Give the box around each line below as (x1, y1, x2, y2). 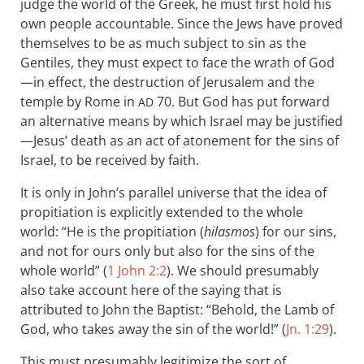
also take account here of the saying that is (20, 281, 282, 299)
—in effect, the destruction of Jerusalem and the (20, 73, 314, 91)
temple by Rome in (20, 93, 138, 110)
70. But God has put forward (154, 93, 330, 110)
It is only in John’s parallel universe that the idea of (20, 184, 327, 201)
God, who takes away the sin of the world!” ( (20, 320, 286, 338)
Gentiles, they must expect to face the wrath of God (20, 54, 335, 71)
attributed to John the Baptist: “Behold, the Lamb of (20, 301, 334, 318)
